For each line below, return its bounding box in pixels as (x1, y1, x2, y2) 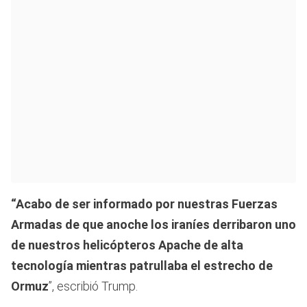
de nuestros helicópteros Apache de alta (11, 237, 243, 252)
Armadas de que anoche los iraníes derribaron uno (11, 217, 296, 232)
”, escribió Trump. (49, 278, 138, 293)
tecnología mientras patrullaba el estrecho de (11, 258, 273, 273)
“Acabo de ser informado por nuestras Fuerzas (11, 196, 278, 211)
